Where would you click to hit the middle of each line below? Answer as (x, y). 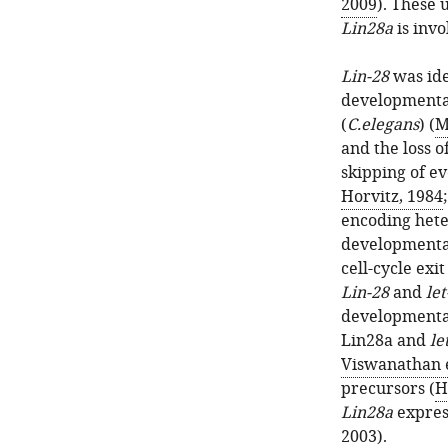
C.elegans (382, 125)
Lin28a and (385, 341)
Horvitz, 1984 (391, 197)
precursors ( (387, 389)
